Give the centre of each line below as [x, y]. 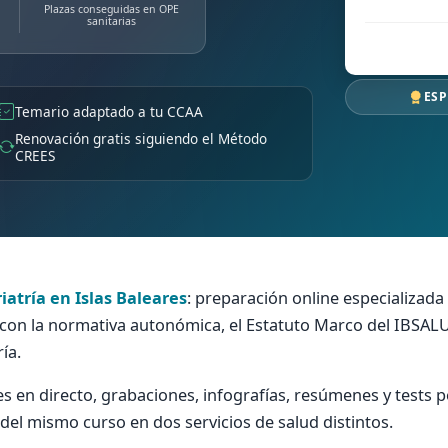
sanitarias [112, 21]
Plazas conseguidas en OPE [112, 9]
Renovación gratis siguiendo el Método [140, 139]
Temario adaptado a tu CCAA [108, 111]
